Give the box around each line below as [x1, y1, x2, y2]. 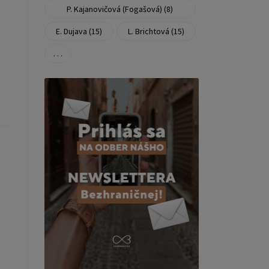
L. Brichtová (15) [127, 25, 184, 37]
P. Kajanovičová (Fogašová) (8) [67, 3, 174, 14]
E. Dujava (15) [55, 25, 102, 37]
